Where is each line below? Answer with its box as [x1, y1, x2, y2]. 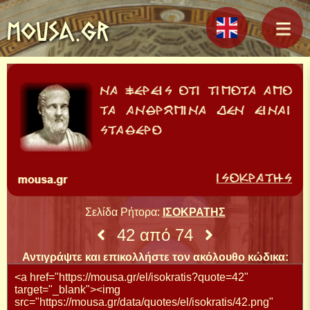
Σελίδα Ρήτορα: [84, 206, 163, 218]
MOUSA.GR [7, 17, 109, 45]
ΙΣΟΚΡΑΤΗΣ [162, 206, 226, 218]
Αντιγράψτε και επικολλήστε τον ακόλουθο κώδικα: [21, 250, 289, 263]
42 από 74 [117, 225, 193, 244]
